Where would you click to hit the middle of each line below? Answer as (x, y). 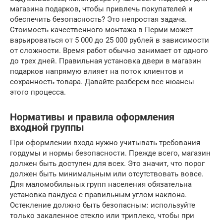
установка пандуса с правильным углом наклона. (98, 195)
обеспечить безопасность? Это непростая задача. (98, 19)
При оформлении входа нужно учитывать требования (105, 143)
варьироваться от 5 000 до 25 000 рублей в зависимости (110, 40)
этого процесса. (38, 92)
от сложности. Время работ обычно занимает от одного (109, 51)
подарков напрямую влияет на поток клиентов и (97, 71)
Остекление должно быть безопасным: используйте (103, 205)
